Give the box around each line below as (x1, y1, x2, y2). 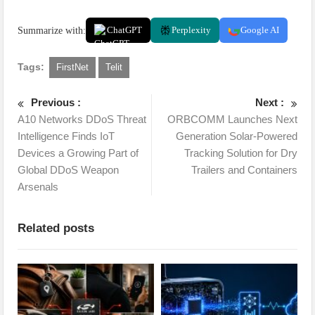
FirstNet (56, 62, 89, 72)
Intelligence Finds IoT (18, 130, 115, 142)
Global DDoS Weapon (18, 164, 120, 176)
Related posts (18, 221, 95, 235)
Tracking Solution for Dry (184, 147, 297, 159)
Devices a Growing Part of (18, 147, 139, 159)
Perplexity (172, 25, 212, 35)
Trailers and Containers (191, 164, 297, 176)
